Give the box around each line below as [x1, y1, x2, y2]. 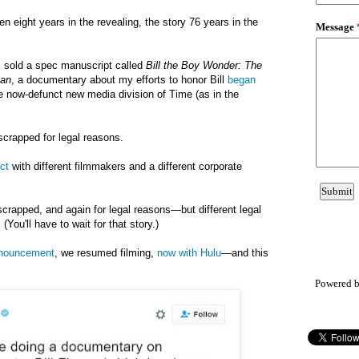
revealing [97, 15, 139, 28]
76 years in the [186, 15, 258, 28]
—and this [221, 246, 268, 259]
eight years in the [14, 15, 97, 28]
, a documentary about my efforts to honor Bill [11, 73, 228, 86]
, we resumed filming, [54, 246, 157, 259]
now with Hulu [157, 246, 221, 259]
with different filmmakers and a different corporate [9, 159, 242, 172]
